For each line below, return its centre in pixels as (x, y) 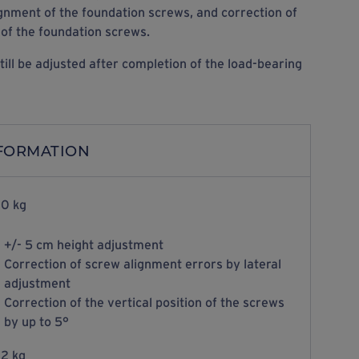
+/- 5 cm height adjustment (83, 244)
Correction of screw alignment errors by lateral (142, 264)
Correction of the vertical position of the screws (144, 302)
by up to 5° (36, 321)
